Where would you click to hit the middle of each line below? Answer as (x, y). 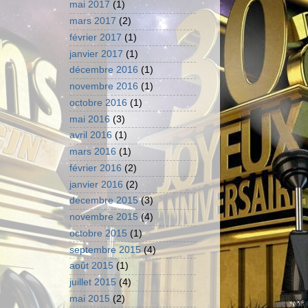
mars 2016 (93, 152)
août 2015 (91, 266)
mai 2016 (90, 119)
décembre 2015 (104, 201)
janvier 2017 (96, 54)
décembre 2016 (104, 70)
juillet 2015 (93, 283)
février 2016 (96, 168)
